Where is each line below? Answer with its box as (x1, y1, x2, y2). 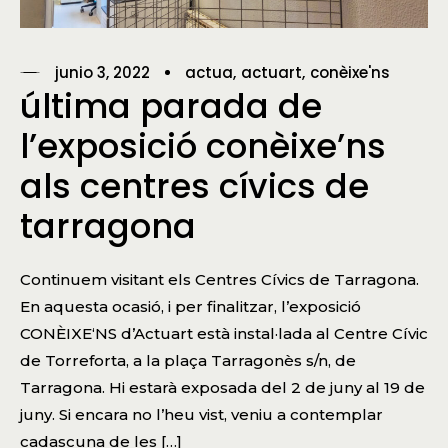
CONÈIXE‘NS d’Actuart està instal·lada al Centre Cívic (20, 323, 428, 343)
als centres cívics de (20, 161, 369, 210)
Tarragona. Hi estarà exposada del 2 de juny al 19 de (20, 377, 425, 397)
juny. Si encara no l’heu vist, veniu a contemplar (20, 404, 383, 424)
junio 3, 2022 (55, 62, 150, 84)
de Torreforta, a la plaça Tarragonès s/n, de (20, 350, 356, 370)
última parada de (20, 81, 322, 130)
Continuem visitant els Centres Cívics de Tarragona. (20, 269, 419, 289)
